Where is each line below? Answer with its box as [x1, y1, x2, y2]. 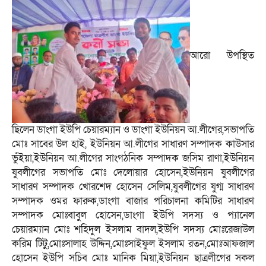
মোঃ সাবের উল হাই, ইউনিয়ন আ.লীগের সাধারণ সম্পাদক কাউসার [12, 137, 254, 151]
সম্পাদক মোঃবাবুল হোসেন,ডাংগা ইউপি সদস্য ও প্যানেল [12, 208, 254, 223]
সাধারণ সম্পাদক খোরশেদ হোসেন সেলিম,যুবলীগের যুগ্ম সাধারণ [12, 180, 254, 194]
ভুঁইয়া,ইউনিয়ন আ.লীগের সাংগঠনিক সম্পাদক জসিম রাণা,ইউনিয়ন [12, 151, 254, 166]
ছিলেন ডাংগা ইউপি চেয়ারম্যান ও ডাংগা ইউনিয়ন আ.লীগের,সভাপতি [12, 123, 254, 137]
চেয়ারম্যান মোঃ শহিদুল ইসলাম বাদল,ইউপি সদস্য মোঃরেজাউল [12, 223, 254, 237]
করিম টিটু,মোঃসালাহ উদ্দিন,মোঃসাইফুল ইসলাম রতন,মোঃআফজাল [12, 237, 254, 251]
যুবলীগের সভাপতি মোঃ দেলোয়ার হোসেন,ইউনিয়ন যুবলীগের [12, 166, 254, 180]
